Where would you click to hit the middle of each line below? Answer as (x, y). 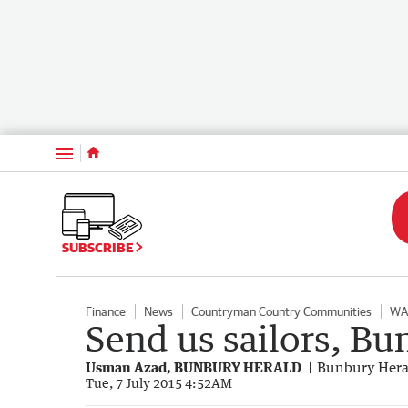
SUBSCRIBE (99, 247)
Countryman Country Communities (281, 311)
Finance (106, 311)
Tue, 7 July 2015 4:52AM (159, 382)
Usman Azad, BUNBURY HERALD (194, 367)
